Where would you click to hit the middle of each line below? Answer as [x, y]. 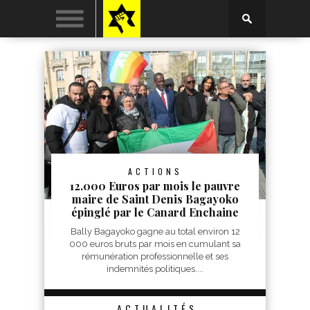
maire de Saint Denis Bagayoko [155, 199]
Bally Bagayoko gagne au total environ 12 [155, 231]
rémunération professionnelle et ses [155, 256]
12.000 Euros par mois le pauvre [155, 186]
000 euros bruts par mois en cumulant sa [155, 244]
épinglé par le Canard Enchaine [155, 212]
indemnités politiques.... [155, 269]
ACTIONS [155, 171]
